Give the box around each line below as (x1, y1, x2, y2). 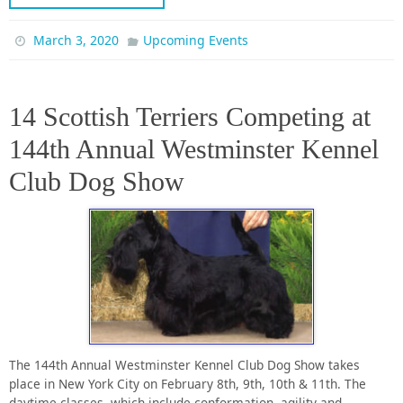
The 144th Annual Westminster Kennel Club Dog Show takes (9, 356, 360, 374)
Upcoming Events (142, 31, 248, 49)
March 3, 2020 (33, 31, 120, 49)
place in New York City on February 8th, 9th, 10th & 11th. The (9, 375, 366, 393)
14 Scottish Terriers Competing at (9, 101, 371, 131)
